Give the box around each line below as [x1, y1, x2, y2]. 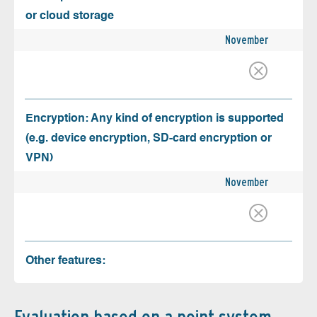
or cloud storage [25, 11, 114, 23]
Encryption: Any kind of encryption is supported [25, 113, 284, 125]
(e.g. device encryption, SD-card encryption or [25, 133, 272, 145]
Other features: [25, 255, 105, 267]
